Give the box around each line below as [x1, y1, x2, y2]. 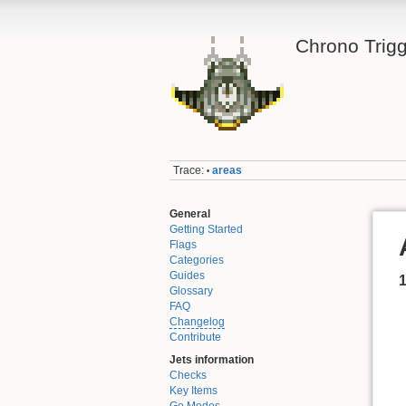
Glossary [169, 284, 213, 297]
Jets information [169, 353, 254, 367]
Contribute [169, 330, 221, 343]
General [169, 207, 210, 220]
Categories [169, 253, 224, 266]
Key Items [169, 384, 217, 398]
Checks [169, 369, 207, 382]
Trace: [173, 164, 205, 178]
